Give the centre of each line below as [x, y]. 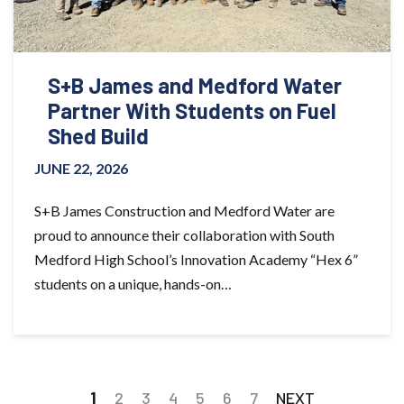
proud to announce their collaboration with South [184, 235]
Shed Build [98, 136]
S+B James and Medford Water [195, 86]
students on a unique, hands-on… [133, 284]
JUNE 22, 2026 [81, 169]
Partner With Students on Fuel [192, 111]
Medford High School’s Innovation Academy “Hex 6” [196, 260]
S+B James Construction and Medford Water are [184, 211]
